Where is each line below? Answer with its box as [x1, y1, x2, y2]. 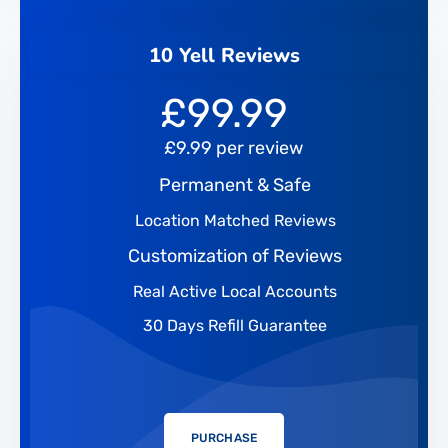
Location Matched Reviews [130, 210, 336, 230]
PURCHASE [190, 430, 258, 445]
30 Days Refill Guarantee [139, 315, 327, 335]
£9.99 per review [163, 136, 303, 159]
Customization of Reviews [128, 244, 342, 267]
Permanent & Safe [159, 173, 311, 196]
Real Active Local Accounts [129, 281, 337, 301]
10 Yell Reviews [148, 41, 300, 69]
